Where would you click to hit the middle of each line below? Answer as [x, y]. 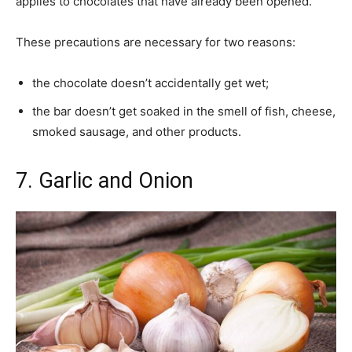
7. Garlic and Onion [104, 181]
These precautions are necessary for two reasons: [156, 42]
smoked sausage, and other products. [137, 132]
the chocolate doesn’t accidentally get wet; [150, 83]
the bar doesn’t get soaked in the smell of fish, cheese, [184, 112]
